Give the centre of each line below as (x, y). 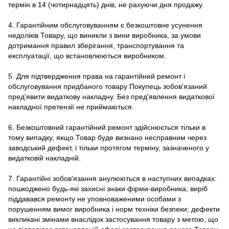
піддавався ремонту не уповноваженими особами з (95, 199)
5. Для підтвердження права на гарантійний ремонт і (97, 76)
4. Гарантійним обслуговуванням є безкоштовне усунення (105, 25)
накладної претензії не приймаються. (71, 107)
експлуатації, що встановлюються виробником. (87, 55)
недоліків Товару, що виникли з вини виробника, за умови (105, 35)
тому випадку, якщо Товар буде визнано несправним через (107, 137)
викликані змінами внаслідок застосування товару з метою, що (113, 219)
